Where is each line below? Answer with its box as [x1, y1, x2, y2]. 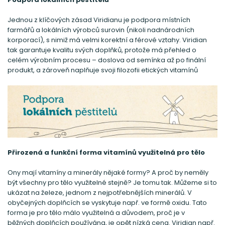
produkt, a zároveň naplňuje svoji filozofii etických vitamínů [8, 65, 198, 75]
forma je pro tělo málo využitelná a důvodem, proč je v [8, 208, 185, 218]
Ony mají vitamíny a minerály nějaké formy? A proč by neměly [8, 168, 208, 178]
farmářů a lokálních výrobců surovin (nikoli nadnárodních [8, 25, 194, 35]
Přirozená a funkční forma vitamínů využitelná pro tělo [8, 148, 205, 158]
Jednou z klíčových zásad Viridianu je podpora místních [8, 15, 190, 25]
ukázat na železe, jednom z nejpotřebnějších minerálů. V [8, 188, 192, 198]
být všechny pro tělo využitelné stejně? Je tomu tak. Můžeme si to [8, 178, 217, 188]
